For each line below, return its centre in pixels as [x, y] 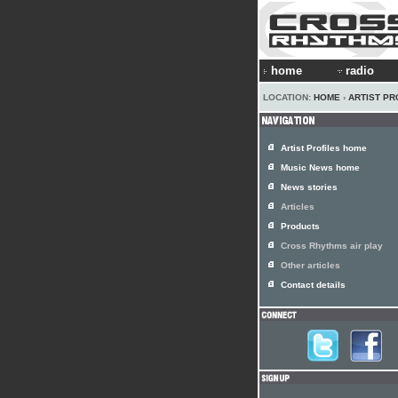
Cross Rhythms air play [332, 246]
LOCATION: [288, 97]
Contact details [313, 285]
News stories [309, 187]
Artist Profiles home [324, 148]
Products [300, 226]
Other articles [310, 265]
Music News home [320, 167]
